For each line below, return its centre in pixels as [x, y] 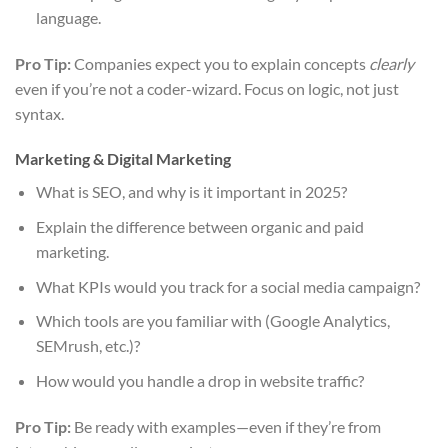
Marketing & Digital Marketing [123, 159]
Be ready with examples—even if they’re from [226, 426]
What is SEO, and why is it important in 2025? [191, 192]
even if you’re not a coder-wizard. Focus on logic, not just [207, 88]
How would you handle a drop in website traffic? [199, 380]
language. [68, 17]
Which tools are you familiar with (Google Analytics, [212, 321]
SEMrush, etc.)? [87, 346]
